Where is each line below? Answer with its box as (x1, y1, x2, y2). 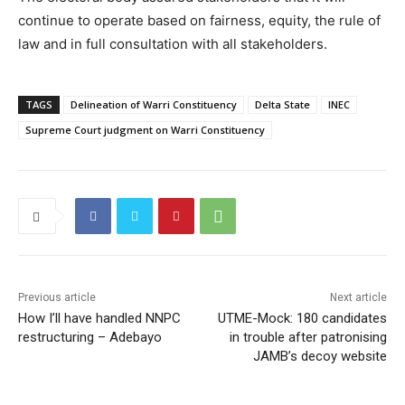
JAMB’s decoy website (252, 348, 387, 365)
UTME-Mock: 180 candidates (217, 310, 387, 327)
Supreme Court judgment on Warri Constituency (25, 123, 265, 137)
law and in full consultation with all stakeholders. (18, 35, 327, 53)
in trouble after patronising (229, 329, 387, 346)
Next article (329, 291, 387, 305)
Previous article (18, 291, 96, 305)
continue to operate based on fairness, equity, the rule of (18, 12, 381, 30)
